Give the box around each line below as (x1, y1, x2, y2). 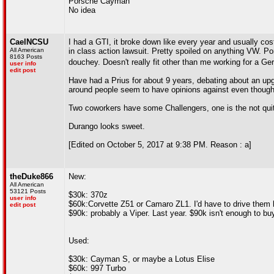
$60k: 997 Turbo (68, 264, 126, 273)
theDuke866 (10, 172, 53, 181)
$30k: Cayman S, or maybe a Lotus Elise (68, 254, 215, 264)
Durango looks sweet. (68, 122, 145, 131)
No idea (68, 6, 95, 15)
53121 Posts (10, 188, 46, 194)
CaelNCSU (10, 37, 48, 46)
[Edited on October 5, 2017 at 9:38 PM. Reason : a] (68, 140, 251, 149)
